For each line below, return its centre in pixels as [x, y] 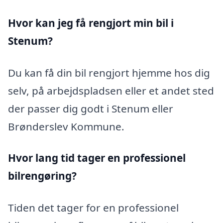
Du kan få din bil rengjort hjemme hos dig [109, 72]
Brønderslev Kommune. [66, 126]
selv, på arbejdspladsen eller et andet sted [111, 90]
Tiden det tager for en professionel [93, 208]
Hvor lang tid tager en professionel [97, 158]
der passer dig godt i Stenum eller [91, 108]
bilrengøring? [42, 176]
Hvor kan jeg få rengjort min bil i [91, 23]
